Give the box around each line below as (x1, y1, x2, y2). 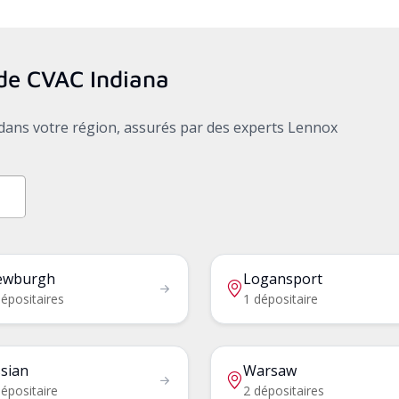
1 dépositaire (243, 289, 318, 307)
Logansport (243, 268, 322, 289)
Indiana (90, 64, 169, 92)
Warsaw (243, 360, 297, 380)
